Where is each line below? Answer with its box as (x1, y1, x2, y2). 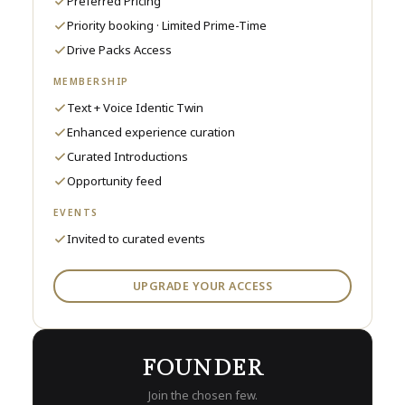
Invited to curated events (67, 231, 205, 248)
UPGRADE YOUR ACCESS (132, 278, 273, 294)
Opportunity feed (67, 173, 162, 190)
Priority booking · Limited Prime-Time (67, 17, 267, 34)
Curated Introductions (67, 148, 188, 165)
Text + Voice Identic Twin (67, 99, 203, 117)
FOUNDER (141, 355, 264, 382)
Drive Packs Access (67, 42, 172, 59)
